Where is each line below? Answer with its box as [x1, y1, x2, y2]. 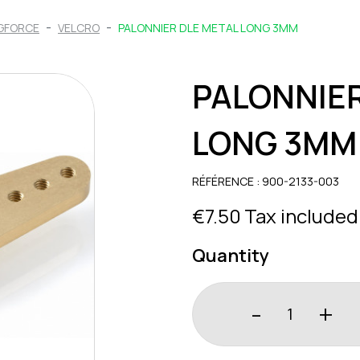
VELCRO [58, 20, 100, 35]
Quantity [191, 243, 269, 268]
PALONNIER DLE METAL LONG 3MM [118, 20, 298, 35]
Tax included [243, 202, 358, 229]
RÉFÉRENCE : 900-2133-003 [191, 173, 339, 189]
